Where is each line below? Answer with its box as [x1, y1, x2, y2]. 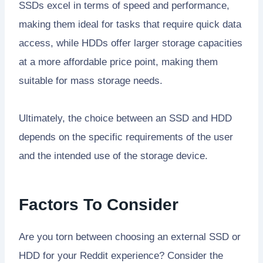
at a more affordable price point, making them [19, 56, 218, 68]
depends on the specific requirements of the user [19, 131, 233, 143]
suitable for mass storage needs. [19, 75, 163, 86]
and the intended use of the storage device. [19, 150, 208, 161]
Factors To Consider [19, 195, 178, 214]
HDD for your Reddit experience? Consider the [19, 249, 223, 261]
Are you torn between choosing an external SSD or [19, 231, 241, 242]
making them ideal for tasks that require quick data [19, 18, 241, 30]
